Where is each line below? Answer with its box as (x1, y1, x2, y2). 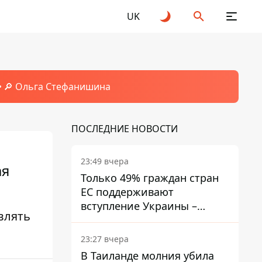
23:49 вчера (81, 156, 129, 167)
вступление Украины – (81, 199, 197, 213)
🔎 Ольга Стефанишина (3, 80, 111, 93)
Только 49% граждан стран (81, 171, 219, 185)
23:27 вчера (81, 233, 129, 244)
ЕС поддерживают (81, 185, 174, 199)
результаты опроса (81, 213, 180, 227)
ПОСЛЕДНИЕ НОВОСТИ (71, 122, 178, 135)
